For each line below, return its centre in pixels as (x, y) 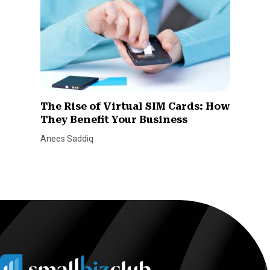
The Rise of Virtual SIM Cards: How (135, 106)
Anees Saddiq (67, 138)
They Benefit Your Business (114, 119)
